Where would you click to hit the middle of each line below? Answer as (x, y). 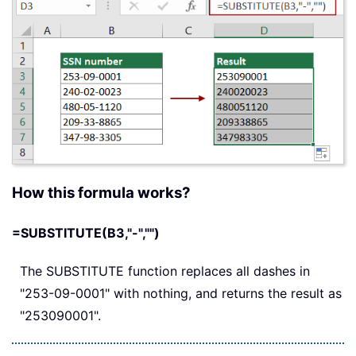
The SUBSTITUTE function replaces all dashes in (165, 271)
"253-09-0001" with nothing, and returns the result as (181, 294)
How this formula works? (101, 193)
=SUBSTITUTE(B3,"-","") (86, 233)
